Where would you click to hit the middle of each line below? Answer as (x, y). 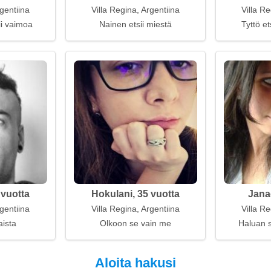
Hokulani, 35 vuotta (135, 194)
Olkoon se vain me (135, 223)
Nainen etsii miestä (135, 24)
